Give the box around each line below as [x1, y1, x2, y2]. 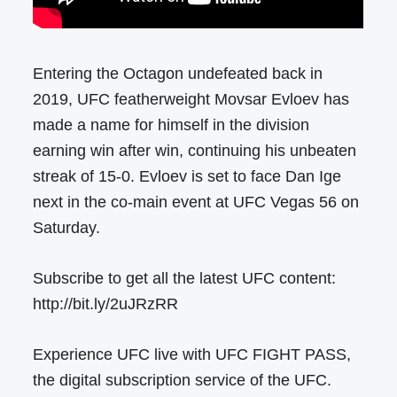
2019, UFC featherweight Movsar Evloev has [33, 90, 350, 109]
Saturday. [33, 219, 101, 237]
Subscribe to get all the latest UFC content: [33, 269, 337, 288]
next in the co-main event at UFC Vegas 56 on [33, 193, 360, 212]
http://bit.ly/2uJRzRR [33, 295, 179, 314]
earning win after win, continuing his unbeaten [33, 142, 357, 160]
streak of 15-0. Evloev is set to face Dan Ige [33, 167, 342, 186]
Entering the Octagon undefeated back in [33, 65, 323, 83]
